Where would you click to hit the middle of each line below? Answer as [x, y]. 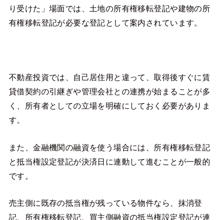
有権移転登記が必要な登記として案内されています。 [105, 23]
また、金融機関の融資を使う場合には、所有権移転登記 [110, 147]
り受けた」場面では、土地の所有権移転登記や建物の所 [110, 9]
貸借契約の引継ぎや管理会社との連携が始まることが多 [110, 92]
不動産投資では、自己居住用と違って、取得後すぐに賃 [110, 77]
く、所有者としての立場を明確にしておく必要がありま [110, 106]
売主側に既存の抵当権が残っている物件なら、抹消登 [105, 203]
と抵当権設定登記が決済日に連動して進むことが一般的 [110, 161]
